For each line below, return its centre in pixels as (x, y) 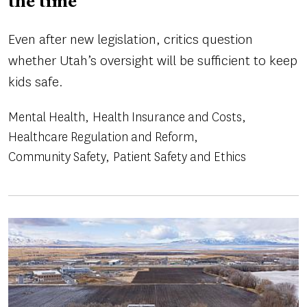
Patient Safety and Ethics (180, 157)
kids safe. (36, 82)
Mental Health (47, 117)
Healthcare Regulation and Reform (101, 137)
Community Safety (57, 157)
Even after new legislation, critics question (131, 39)
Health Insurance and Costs (167, 117)
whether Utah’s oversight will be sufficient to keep (153, 60)
